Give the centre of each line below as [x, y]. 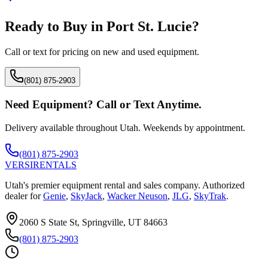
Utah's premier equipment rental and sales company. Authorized [125, 185]
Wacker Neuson [137, 196]
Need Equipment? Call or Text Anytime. [103, 104]
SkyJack [86, 196]
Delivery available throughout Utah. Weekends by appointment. [125, 127]
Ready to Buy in [56, 27]
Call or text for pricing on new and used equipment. [102, 52]
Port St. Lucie [149, 27]
